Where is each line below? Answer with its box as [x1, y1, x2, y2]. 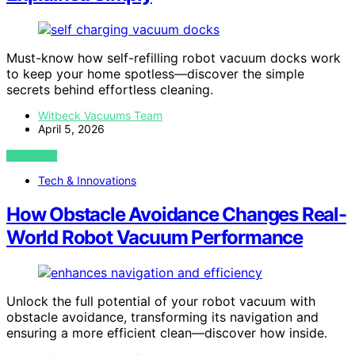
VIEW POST [6, 149, 58, 162]
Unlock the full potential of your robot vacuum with [6, 292, 315, 309]
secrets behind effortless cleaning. [6, 81, 213, 97]
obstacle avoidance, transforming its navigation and [6, 308, 319, 325]
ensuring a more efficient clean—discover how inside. [6, 324, 327, 341]
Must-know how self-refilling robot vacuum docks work [6, 49, 341, 66]
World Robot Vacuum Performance [6, 225, 303, 249]
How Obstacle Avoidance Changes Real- [6, 202, 346, 226]
